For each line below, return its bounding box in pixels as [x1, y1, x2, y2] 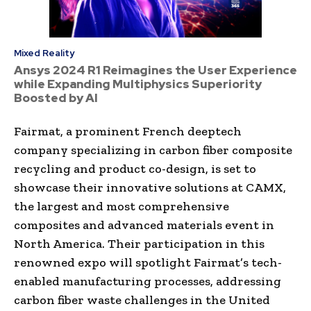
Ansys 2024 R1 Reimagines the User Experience [14, 62, 297, 78]
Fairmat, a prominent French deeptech [14, 123, 242, 139]
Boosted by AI [14, 90, 98, 106]
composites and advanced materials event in [14, 217, 274, 233]
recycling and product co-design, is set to [14, 160, 256, 176]
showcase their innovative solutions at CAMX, [14, 179, 286, 195]
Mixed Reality [14, 47, 74, 59]
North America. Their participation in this [14, 235, 264, 251]
